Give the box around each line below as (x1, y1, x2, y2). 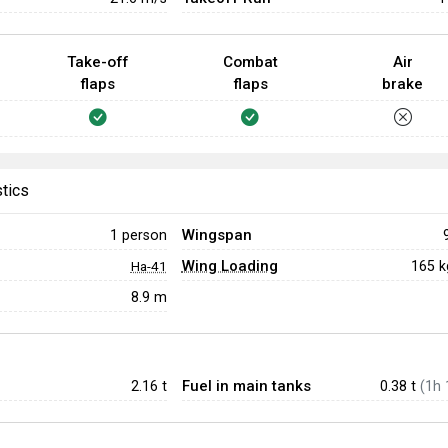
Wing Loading (181, 257, 278, 275)
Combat (222, 53, 278, 71)
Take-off (67, 53, 129, 71)
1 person (109, 226, 167, 243)
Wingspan (181, 226, 252, 244)
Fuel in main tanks (181, 377, 311, 395)
